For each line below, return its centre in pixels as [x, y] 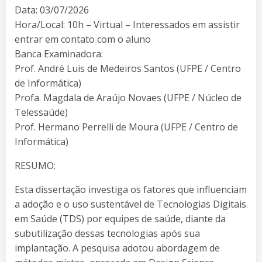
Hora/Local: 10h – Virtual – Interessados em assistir [127, 24]
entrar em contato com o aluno [83, 39]
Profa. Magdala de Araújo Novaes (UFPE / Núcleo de [128, 97]
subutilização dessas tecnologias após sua [107, 233]
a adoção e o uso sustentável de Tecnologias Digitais [130, 204]
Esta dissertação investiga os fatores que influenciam [131, 189]
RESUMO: [35, 165]
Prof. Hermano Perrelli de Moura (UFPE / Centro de [126, 127]
